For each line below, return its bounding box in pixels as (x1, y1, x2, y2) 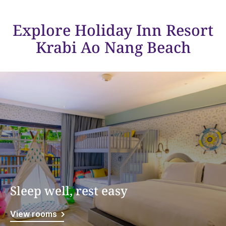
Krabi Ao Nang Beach (35, 37, 191, 58)
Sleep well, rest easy (10, 182, 128, 199)
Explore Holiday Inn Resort (13, 20, 213, 41)
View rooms (10, 209, 57, 219)
